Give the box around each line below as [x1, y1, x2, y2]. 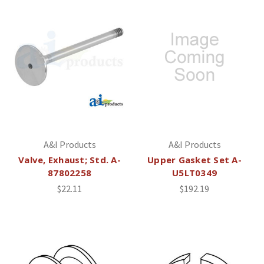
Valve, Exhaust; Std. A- [18, 153, 121, 166]
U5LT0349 [172, 166, 217, 179]
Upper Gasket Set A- [147, 153, 242, 166]
